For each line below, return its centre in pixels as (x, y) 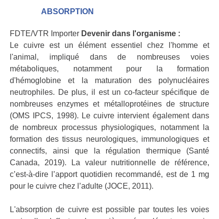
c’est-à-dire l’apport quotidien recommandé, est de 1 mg (109, 175)
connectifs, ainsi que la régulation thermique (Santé (109, 151)
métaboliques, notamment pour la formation (109, 69)
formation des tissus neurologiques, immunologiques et (109, 139)
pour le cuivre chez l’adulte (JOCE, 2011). (82, 186)
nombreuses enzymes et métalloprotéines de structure (109, 104)
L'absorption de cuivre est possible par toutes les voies (109, 210)
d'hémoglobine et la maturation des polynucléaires (109, 81)
